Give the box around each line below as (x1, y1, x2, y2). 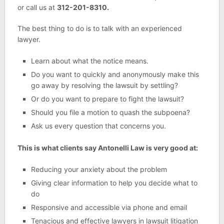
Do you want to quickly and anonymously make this (30, 70, 199, 78)
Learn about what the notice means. (30, 56, 148, 65)
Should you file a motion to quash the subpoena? (30, 108, 190, 116)
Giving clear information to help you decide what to (30, 178, 197, 187)
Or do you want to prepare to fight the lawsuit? (30, 94, 184, 103)
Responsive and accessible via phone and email (30, 202, 187, 211)
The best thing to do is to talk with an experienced (17, 24, 182, 32)
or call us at (17, 3, 57, 11)
